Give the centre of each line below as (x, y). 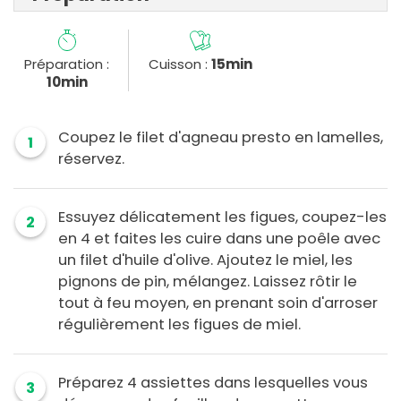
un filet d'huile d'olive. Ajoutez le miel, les (205, 260)
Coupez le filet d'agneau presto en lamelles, (221, 138)
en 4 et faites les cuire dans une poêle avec (219, 239)
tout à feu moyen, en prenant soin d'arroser (218, 303)
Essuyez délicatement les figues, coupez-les (222, 218)
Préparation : (67, 64)
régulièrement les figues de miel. (179, 325)
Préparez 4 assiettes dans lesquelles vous (213, 383)
